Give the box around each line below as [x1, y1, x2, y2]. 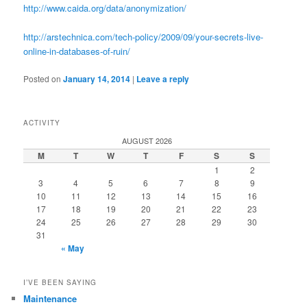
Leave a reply [136, 73, 190, 86]
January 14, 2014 [63, 73, 131, 86]
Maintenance [23, 291, 77, 305]
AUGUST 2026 [121, 135, 172, 147]
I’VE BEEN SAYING [23, 277, 97, 287]
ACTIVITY [23, 118, 61, 128]
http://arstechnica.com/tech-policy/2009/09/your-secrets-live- [23, 29, 264, 43]
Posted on [23, 73, 64, 85]
